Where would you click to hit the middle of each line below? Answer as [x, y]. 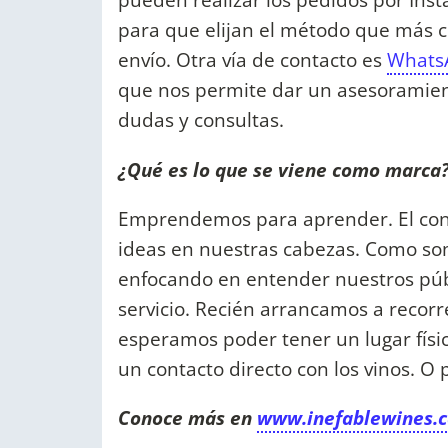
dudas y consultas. [201, 120]
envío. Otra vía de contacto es [252, 60]
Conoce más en [187, 418]
